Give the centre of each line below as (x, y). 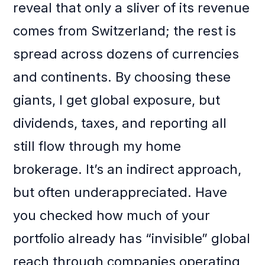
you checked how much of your (112, 216)
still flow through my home (97, 146)
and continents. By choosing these (122, 77)
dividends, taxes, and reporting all (120, 123)
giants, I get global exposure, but (117, 100)
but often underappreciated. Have (120, 193)
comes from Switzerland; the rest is (125, 31)
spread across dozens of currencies (126, 54)
